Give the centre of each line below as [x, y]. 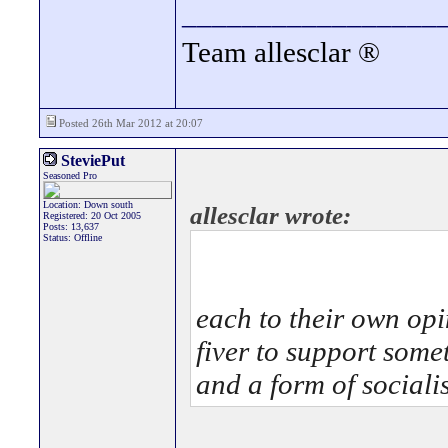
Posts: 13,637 [71, 226]
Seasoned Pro [70, 175]
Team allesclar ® [281, 52]
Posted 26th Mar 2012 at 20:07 [129, 123]
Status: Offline [72, 237]
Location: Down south [88, 204]
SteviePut [91, 160]
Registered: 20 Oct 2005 [92, 215]
